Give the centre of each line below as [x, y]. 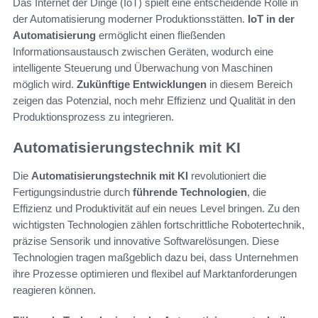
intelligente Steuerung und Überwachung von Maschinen [143, 67]
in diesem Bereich [250, 84]
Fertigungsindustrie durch [73, 192]
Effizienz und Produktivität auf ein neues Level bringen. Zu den [156, 209]
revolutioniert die [227, 176]
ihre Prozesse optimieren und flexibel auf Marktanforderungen [155, 274]
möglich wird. [45, 84]
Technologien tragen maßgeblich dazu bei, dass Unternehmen [155, 258]
